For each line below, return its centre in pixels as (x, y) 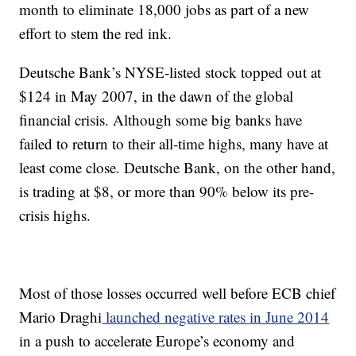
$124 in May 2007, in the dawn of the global (157, 96)
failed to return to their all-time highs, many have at (174, 143)
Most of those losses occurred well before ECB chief (178, 293)
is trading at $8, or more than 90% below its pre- (167, 191)
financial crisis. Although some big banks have (161, 120)
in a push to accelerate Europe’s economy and (157, 341)
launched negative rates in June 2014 (216, 317)
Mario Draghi (61, 317)
